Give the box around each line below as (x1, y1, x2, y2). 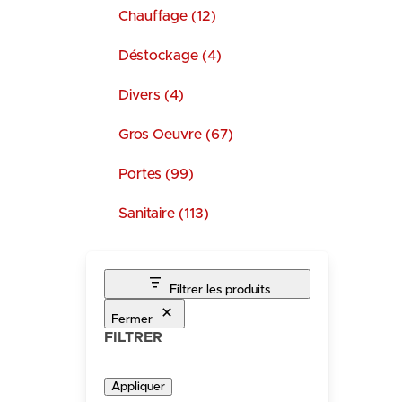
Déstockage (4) (118, 48, 222, 63)
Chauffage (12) (118, 9, 216, 23)
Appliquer (111, 380, 165, 393)
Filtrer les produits (170, 284, 270, 296)
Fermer (111, 313, 153, 326)
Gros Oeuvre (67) (118, 127, 233, 142)
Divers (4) (118, 88, 184, 102)
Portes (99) (118, 167, 194, 181)
